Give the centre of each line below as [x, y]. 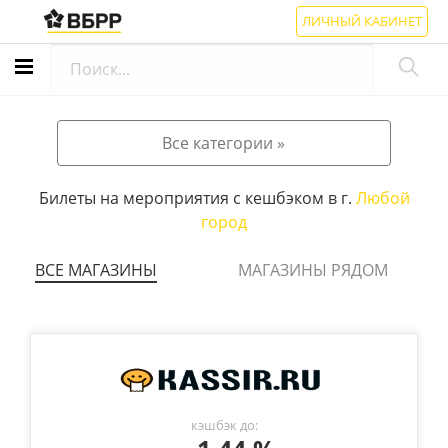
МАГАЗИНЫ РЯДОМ [313, 270]
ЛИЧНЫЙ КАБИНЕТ [362, 21]
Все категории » [224, 143]
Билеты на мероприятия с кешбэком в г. [197, 198]
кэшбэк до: [224, 425]
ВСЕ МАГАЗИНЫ [96, 270]
